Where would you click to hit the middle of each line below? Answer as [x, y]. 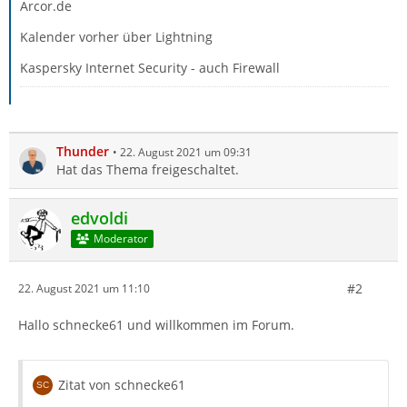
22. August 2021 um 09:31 [186, 152]
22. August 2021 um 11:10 [84, 289]
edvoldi [99, 218]
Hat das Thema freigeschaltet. [148, 169]
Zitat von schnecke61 [122, 384]
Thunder [83, 151]
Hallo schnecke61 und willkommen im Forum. [156, 324]
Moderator [120, 239]
